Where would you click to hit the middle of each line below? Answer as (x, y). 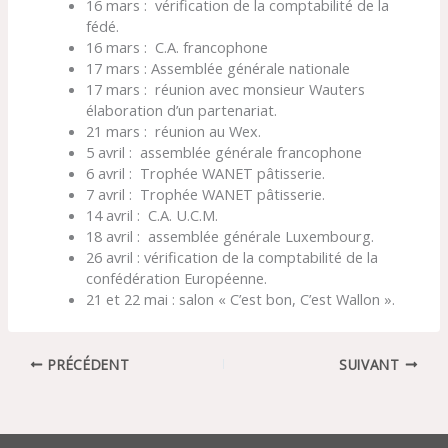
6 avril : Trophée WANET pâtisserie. (206, 172)
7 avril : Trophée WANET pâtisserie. (206, 193)
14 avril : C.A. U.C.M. (152, 214)
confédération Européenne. (177, 277)
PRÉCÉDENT (86, 364)
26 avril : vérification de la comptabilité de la (232, 256)
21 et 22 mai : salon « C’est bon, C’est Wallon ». (241, 298)
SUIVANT (372, 364)
